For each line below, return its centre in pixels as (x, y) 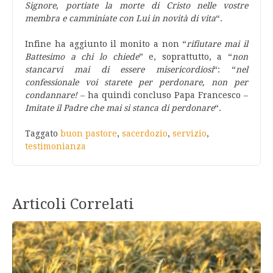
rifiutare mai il (218, 44)
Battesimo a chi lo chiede (82, 57)
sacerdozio (145, 133)
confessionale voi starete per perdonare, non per (136, 82)
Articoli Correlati (73, 204)
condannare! (51, 95)
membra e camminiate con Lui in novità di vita (120, 18)
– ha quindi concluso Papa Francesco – (163, 95)
